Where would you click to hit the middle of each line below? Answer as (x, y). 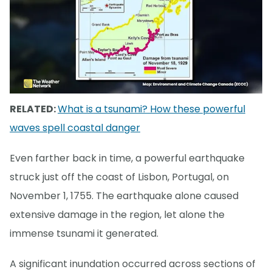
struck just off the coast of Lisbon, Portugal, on (119, 177)
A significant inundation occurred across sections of (133, 263)
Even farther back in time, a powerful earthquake (127, 158)
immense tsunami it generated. (84, 233)
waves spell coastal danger (75, 127)
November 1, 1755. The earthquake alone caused (124, 195)
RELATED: (34, 109)
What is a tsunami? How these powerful (151, 109)
